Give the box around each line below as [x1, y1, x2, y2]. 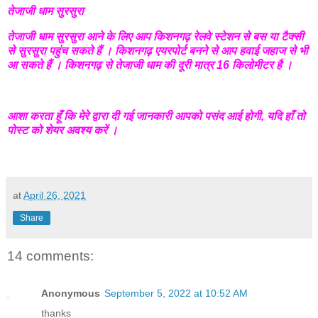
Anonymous [41, 287, 100, 299]
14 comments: [7, 248, 94, 264]
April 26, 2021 [23, 190, 86, 202]
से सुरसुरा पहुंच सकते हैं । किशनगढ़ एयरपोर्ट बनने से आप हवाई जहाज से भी [7, 44, 308, 57]
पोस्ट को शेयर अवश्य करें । [7, 124, 118, 136]
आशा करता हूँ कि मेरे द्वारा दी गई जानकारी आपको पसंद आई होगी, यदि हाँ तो [7, 109, 305, 122]
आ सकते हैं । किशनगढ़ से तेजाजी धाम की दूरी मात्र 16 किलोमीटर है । [7, 58, 292, 71]
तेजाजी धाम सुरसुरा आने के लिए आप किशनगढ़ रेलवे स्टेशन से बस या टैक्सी [7, 30, 304, 43]
